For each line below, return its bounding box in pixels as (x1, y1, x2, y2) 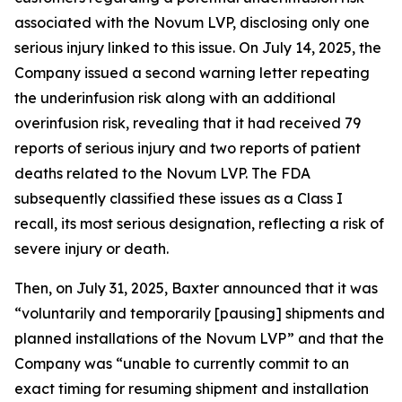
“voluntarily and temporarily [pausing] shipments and (14, 304, 385, 322)
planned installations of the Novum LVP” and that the (14, 329, 384, 347)
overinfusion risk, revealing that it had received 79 (14, 114, 361, 132)
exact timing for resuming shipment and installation (14, 380, 369, 398)
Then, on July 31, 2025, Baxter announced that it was (14, 279, 378, 297)
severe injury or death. (14, 240, 169, 258)
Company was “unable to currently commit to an (14, 354, 349, 372)
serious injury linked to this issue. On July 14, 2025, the (14, 39, 381, 57)
